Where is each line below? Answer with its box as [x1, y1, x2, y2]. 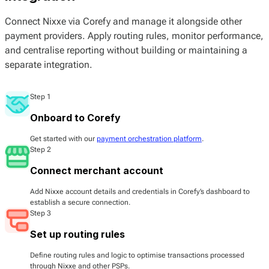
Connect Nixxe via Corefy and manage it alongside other [5, 15, 242, 27]
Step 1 [30, 92, 51, 101]
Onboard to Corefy [30, 111, 121, 124]
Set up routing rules [30, 228, 125, 240]
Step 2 [30, 145, 51, 154]
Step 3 [30, 208, 51, 217]
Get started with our [30, 134, 97, 143]
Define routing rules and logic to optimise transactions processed [30, 250, 244, 259]
